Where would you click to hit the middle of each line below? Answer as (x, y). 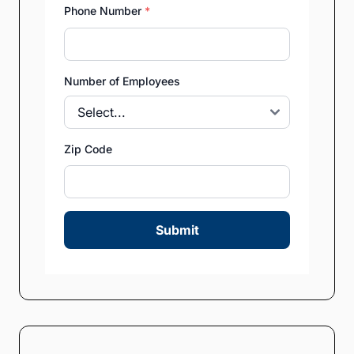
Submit (177, 230)
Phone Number (104, 11)
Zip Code (88, 149)
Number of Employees (122, 81)
